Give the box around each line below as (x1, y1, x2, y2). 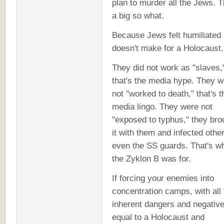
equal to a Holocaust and (112, 212, 204, 222)
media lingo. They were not (112, 101, 212, 111)
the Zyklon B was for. (112, 153, 191, 163)
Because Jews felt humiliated (112, 30, 221, 40)
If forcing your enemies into (112, 173, 214, 183)
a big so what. (112, 10, 164, 20)
